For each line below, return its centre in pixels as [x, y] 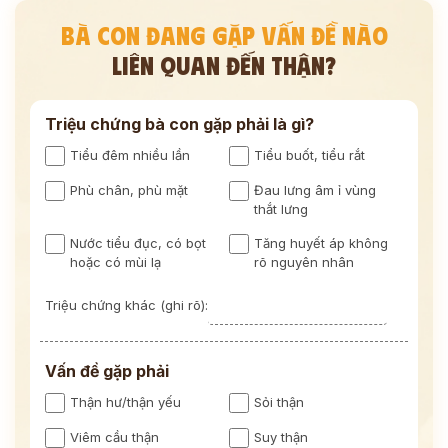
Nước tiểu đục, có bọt [138, 242]
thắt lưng [281, 208]
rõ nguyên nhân [304, 261]
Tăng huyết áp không [321, 242]
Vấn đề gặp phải [107, 370]
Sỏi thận [279, 401]
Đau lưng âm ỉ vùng [315, 189]
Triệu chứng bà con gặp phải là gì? [179, 123]
